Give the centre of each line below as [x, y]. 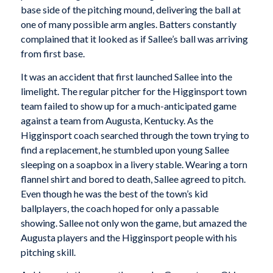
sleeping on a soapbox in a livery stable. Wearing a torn [134, 164]
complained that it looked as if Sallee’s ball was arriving [134, 39]
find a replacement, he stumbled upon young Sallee [125, 149]
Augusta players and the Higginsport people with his [129, 237]
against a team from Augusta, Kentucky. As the [117, 120]
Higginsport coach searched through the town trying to [135, 135]
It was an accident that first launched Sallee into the [126, 76]
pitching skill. [48, 252]
